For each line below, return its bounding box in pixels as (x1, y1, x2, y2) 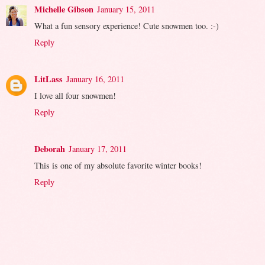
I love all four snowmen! (34, 89, 116, 101)
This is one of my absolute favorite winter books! (34, 159, 202, 171)
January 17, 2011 (69, 143, 127, 154)
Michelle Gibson (34, 2, 93, 15)
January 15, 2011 (97, 3, 155, 15)
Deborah (34, 142, 65, 155)
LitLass (34, 72, 63, 85)
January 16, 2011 (66, 73, 124, 85)
